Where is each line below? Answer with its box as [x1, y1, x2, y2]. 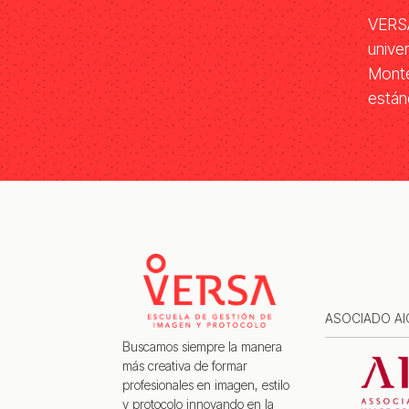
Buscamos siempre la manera [122, 339, 283, 355]
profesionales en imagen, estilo [122, 377, 290, 393]
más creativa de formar [122, 358, 248, 374]
